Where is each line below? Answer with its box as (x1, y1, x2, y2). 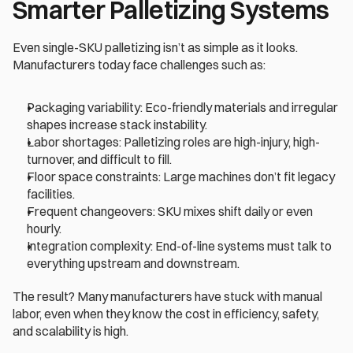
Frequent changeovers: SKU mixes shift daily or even (27, 203, 313, 220)
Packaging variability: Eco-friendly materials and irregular (27, 99, 338, 116)
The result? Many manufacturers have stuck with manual (13, 288, 322, 305)
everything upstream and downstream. (27, 255, 242, 272)
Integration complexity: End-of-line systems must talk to (27, 238, 332, 255)
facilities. (27, 186, 77, 203)
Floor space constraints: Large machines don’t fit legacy (27, 169, 335, 185)
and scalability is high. (13, 323, 131, 340)
